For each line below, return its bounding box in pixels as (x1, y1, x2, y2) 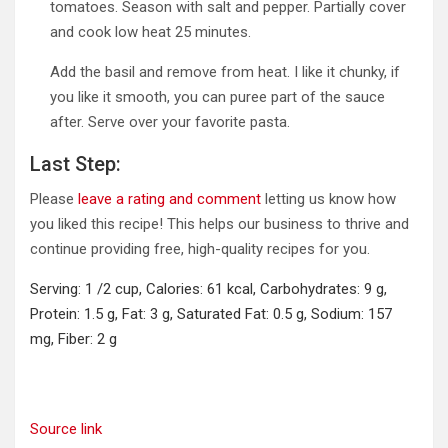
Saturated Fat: (177, 304, 273, 323)
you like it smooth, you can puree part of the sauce (50, 87, 385, 106)
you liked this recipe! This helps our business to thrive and (30, 214, 409, 233)
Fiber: (58, 329, 97, 348)
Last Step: (30, 151, 121, 176)
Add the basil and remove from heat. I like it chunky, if (50, 62, 400, 81)
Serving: (30, 279, 85, 298)
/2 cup (97, 279, 139, 298)
